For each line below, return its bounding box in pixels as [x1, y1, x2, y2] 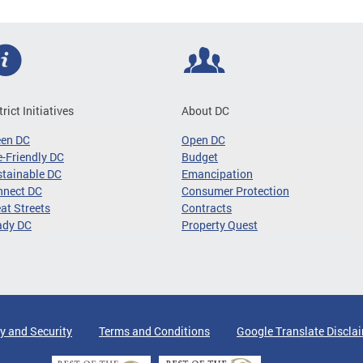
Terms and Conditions [99, 323, 210, 339]
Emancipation [181, 166, 253, 181]
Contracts [181, 200, 232, 216]
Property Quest [181, 217, 258, 233]
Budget [181, 149, 218, 164]
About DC [181, 103, 229, 118]
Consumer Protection [181, 183, 289, 199]
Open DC [181, 132, 225, 147]
